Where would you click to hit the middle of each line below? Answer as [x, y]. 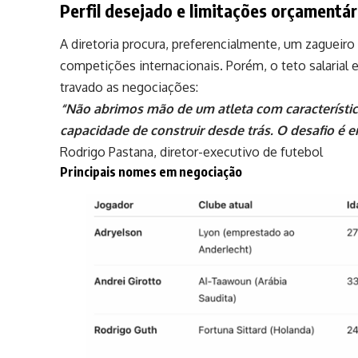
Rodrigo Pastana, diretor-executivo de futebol [192, 151]
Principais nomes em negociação [151, 171]
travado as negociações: [129, 87]
